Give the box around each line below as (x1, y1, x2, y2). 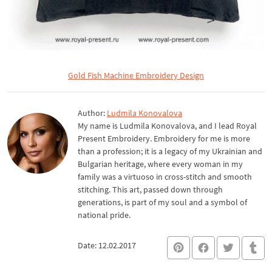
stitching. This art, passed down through (78, 184, 223, 195)
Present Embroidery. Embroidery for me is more (78, 133, 250, 144)
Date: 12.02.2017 (78, 239, 136, 251)
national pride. (78, 209, 131, 220)
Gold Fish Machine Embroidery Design (68, 70, 204, 81)
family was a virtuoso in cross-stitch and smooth (78, 171, 252, 182)
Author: (78, 107, 107, 118)
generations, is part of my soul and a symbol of (78, 197, 247, 208)
